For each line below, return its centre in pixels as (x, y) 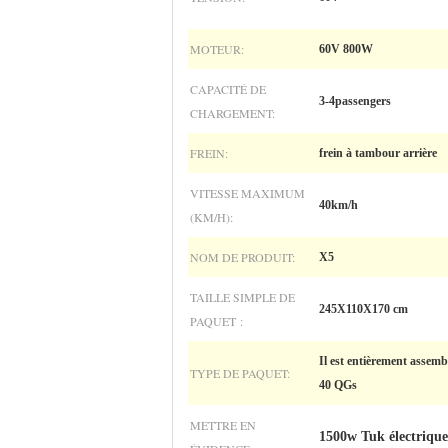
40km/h (338, 205)
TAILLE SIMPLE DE (242, 297)
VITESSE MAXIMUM (247, 193)
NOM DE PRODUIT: (242, 257)
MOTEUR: (217, 49)
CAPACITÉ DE (228, 89)
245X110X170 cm (363, 309)
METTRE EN (223, 425)
